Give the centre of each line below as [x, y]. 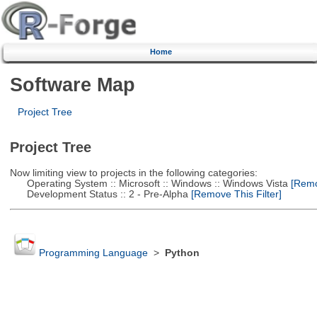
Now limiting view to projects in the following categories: [133, 173]
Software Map [72, 84]
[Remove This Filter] [235, 194]
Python [182, 253]
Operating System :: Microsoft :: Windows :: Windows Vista [149, 183]
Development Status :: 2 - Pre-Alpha [99, 194]
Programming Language [93, 253]
